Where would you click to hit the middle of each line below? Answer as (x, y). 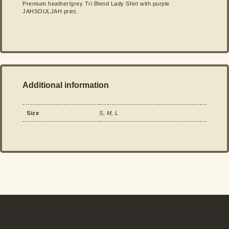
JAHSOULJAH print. (50, 11)
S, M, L (109, 113)
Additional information (66, 85)
